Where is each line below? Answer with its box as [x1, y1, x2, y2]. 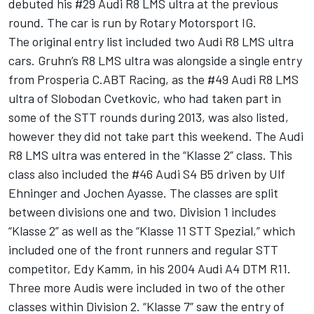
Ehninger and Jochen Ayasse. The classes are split [8, 185, 278, 201]
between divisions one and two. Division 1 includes [8, 204, 276, 220]
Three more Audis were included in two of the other [8, 280, 285, 296]
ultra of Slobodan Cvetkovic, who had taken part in [8, 90, 281, 107]
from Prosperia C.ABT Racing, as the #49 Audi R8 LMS [8, 71, 299, 88]
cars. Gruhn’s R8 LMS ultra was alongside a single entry [8, 53, 302, 69]
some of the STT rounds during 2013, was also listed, [8, 109, 289, 125]
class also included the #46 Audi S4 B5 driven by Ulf [8, 166, 285, 182]
